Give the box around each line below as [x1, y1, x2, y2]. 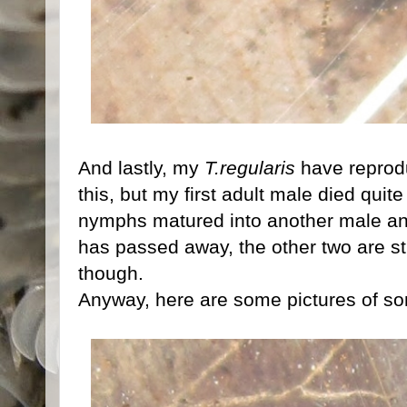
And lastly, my [78, 156, 204, 178]
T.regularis [204, 156, 295, 178]
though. [78, 262, 144, 283]
